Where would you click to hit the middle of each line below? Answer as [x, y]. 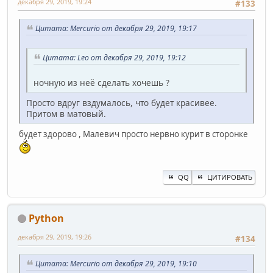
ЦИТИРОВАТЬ [230, 177]
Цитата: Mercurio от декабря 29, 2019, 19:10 [116, 264]
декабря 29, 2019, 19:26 [55, 236]
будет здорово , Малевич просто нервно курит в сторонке [133, 134]
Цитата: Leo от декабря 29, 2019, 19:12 [114, 57]
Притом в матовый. [66, 113]
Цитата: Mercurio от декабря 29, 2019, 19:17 [116, 29]
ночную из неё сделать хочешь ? [101, 82]
